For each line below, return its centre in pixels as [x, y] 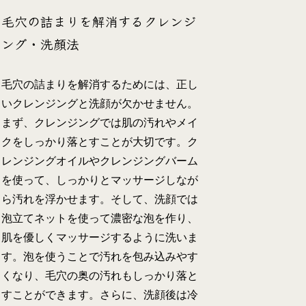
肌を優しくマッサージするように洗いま [100, 238]
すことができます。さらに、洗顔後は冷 [100, 295]
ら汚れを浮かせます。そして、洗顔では [100, 199]
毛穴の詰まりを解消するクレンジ [99, 21]
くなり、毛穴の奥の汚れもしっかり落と [100, 276]
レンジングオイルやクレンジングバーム [100, 161]
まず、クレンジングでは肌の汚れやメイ [100, 123]
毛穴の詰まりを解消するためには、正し [100, 85]
